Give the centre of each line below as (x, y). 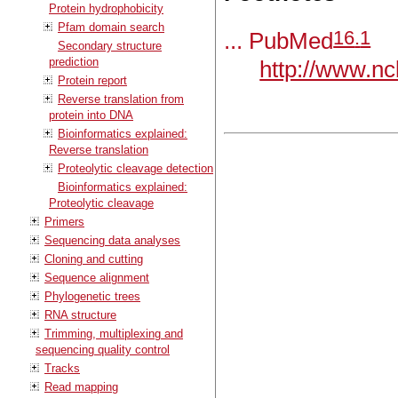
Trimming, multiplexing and (114, 333)
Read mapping (81, 386)
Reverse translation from (121, 99)
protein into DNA (91, 115)
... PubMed (279, 41)
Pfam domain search (111, 27)
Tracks (62, 368)
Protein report (92, 80)
